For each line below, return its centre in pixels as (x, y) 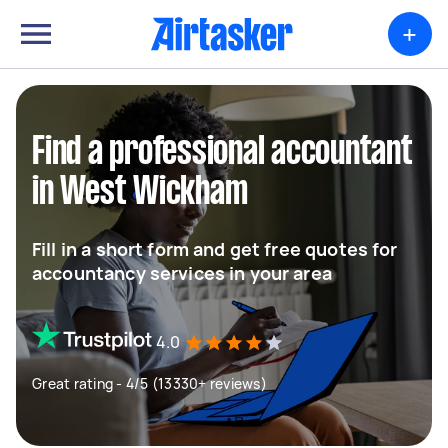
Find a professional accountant (222, 153)
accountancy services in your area (182, 273)
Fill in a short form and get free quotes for (215, 249)
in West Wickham (140, 193)
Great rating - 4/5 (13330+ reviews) (149, 383)
